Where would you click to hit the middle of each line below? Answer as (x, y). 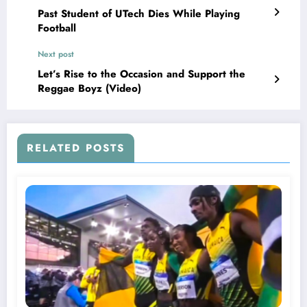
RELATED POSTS (76, 148)
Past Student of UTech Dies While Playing (139, 13)
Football (57, 28)
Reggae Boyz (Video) (89, 88)
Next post (56, 54)
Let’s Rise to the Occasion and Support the (142, 74)
